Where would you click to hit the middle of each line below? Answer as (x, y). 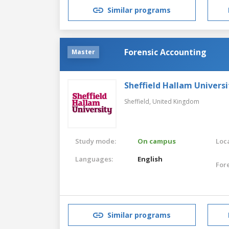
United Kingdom (176, 101)
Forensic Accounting (165, 52)
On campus (157, 141)
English (150, 159)
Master (83, 52)
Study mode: (96, 141)
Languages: (94, 159)
